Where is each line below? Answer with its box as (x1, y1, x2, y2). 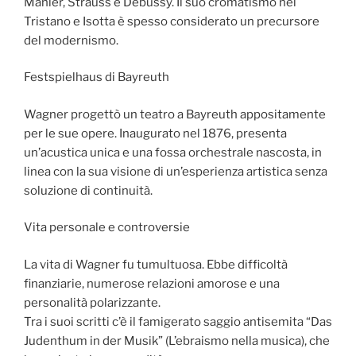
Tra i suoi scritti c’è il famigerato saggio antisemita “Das (24, 314, 332, 329)
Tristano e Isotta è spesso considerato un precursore (24, 14, 319, 29)
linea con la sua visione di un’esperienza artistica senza (24, 164, 327, 179)
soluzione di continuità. (24, 183, 153, 198)
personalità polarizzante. (24, 295, 161, 310)
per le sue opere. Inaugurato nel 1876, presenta (24, 126, 287, 141)
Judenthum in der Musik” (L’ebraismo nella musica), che (24, 333, 330, 348)
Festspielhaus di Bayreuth (24, 70, 169, 85)
